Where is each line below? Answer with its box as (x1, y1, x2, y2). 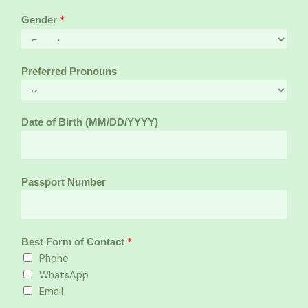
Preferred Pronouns (21, 66, 117, 77)
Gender (21, 14, 60, 25)
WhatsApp (39, 269, 89, 282)
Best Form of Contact (21, 236, 127, 247)
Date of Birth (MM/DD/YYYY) (21, 117, 158, 128)
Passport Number (21, 177, 106, 188)
